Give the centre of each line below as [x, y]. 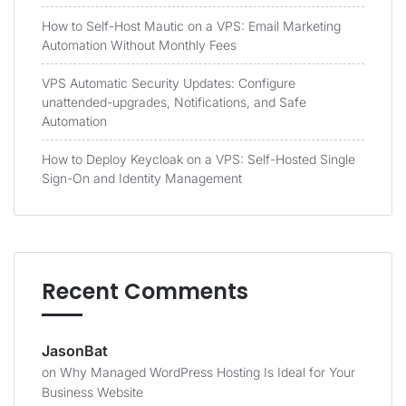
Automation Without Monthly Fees [139, 45]
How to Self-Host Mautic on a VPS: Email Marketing [191, 26]
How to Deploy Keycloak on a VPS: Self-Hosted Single [198, 159]
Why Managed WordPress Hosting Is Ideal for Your [208, 372]
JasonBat [75, 351]
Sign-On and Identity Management [142, 178]
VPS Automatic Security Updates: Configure [169, 83]
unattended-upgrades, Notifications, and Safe [174, 102]
